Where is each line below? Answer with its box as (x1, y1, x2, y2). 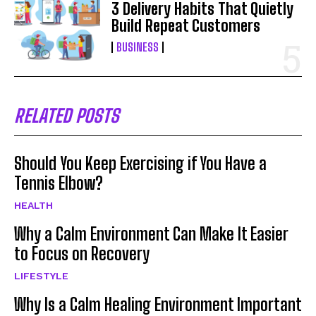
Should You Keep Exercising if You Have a (14, 152, 267, 174)
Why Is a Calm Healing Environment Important (14, 293, 302, 315)
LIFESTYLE (14, 269, 68, 281)
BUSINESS (116, 39, 159, 54)
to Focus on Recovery (14, 243, 150, 264)
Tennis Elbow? (14, 172, 103, 193)
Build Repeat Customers (111, 16, 261, 35)
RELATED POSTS (14, 104, 119, 127)
